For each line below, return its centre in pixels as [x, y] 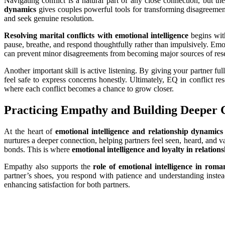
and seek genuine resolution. [49, 18]
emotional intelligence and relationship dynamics [139, 131]
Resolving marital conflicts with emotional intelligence [96, 35]
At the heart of [30, 131]
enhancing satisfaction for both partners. [67, 184]
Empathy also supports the [49, 166]
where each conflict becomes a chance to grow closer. [89, 88]
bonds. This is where [38, 149]
